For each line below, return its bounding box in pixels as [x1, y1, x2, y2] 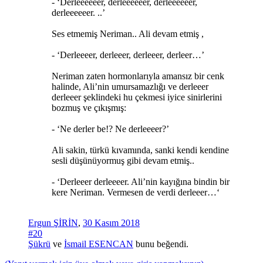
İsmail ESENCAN [64, 238, 133, 249]
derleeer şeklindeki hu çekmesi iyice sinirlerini [52, 92, 222, 102]
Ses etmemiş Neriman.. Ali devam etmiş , [52, 28, 204, 39]
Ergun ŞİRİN [28, 217, 78, 228]
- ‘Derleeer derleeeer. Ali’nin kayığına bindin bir [52, 176, 230, 187]
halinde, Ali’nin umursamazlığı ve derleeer [52, 81, 208, 92]
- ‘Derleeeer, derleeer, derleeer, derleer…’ [52, 49, 204, 60]
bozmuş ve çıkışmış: [52, 102, 126, 113]
